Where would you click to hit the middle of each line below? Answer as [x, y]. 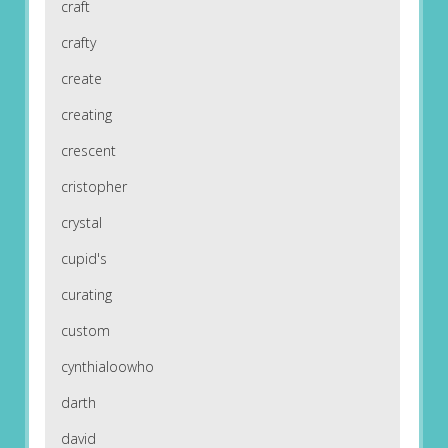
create [81, 79]
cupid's [83, 259]
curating [86, 295]
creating [86, 115]
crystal [81, 223]
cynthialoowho [107, 367]
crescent [88, 151]
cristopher [93, 187]
